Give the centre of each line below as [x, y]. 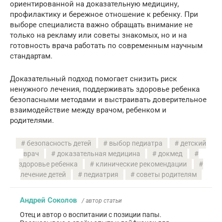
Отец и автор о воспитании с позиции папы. [91, 214]
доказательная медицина [99, 153]
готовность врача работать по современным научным [106, 45]
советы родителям [166, 174]
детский [193, 143]
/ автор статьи [102, 200]
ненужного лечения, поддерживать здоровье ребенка [105, 89]
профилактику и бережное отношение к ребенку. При [104, 14]
